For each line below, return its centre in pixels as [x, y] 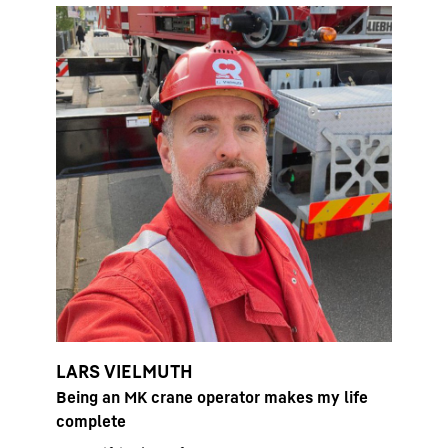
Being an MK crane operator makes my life [212, 397]
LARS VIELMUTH [124, 371]
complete [91, 421]
